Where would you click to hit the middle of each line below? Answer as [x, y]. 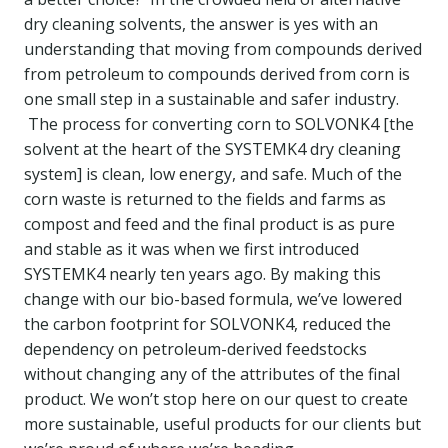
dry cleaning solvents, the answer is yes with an [201, 24]
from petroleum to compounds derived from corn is [217, 74]
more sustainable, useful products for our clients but [222, 424]
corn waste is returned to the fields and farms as [205, 199]
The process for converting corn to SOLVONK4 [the [219, 124]
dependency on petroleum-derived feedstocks [195, 349]
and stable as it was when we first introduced [191, 249]
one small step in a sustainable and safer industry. [211, 99]
